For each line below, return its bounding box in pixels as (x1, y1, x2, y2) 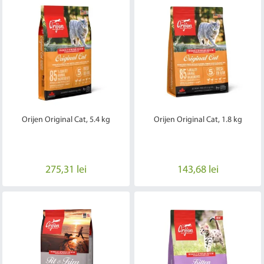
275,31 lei (45, 164, 87, 176)
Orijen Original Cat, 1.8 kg (153, 115, 242, 125)
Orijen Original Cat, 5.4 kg (21, 115, 110, 125)
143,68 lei (177, 164, 219, 176)
